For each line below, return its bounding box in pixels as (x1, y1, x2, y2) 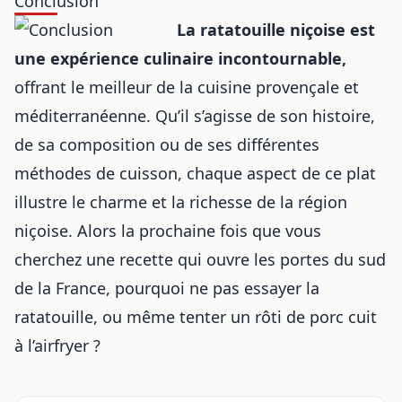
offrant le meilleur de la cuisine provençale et (14, 75, 359, 98)
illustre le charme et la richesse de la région (14, 190, 347, 213)
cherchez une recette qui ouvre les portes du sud (14, 248, 386, 270)
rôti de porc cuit (255, 305, 377, 328)
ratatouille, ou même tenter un (14, 305, 255, 328)
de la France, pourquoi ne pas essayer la (14, 276, 319, 299)
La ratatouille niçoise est (177, 18, 376, 40)
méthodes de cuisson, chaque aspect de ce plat (14, 162, 376, 184)
